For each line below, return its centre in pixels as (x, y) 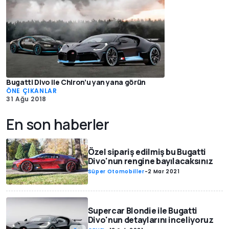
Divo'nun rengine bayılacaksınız (150, 161)
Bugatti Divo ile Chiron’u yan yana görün (76, 82)
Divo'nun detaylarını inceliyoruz (151, 220)
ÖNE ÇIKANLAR (32, 91)
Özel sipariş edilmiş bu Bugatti (147, 152)
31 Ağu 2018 (27, 99)
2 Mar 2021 (164, 172)
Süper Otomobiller (116, 172)
